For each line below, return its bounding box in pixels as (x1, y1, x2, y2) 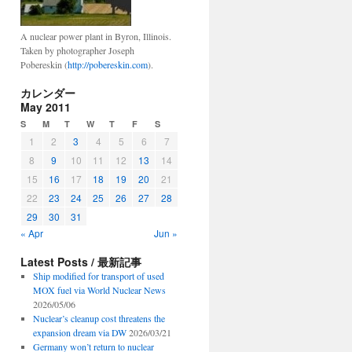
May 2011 (20, 99, 71, 115)
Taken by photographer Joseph (20, 44, 134, 57)
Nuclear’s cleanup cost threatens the (32, 312, 165, 324)
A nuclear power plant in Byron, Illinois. (20, 30, 171, 42)
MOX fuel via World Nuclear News (32, 284, 166, 296)
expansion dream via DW (32, 326, 126, 339)
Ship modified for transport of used (32, 269, 164, 282)
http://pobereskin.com (68, 58, 148, 71)
